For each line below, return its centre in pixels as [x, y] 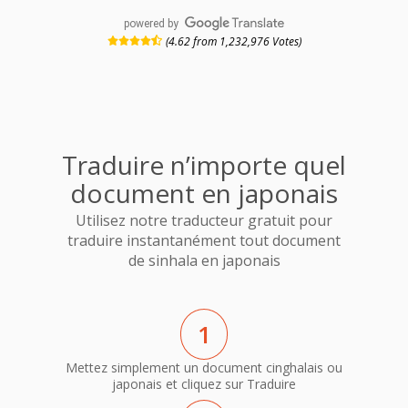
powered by [152, 23]
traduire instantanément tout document [204, 241]
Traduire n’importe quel [204, 164]
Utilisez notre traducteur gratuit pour [204, 221]
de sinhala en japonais [204, 261]
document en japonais [204, 193]
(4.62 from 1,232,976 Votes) [233, 41]
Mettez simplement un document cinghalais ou [204, 367]
